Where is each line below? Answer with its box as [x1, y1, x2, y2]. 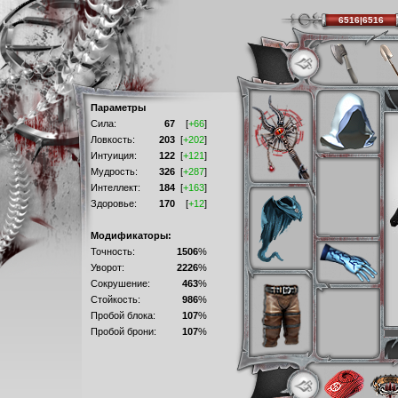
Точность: [90, 246, 135, 257]
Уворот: [90, 262, 124, 273]
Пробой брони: [90, 326, 156, 337]
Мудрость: [90, 166, 138, 177]
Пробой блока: [90, 310, 155, 321]
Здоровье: [90, 198, 137, 209]
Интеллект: [90, 182, 140, 193]
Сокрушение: [90, 278, 150, 289]
